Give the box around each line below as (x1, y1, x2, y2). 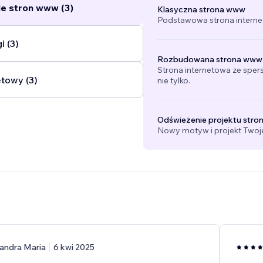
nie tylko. (157, 75, 190, 86)
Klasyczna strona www (157, 4, 245, 15)
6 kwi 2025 (53, 242, 95, 253)
